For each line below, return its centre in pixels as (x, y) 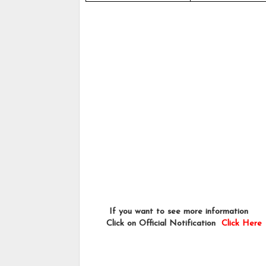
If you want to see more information (171, 212)
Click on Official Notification (153, 224)
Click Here (242, 224)
